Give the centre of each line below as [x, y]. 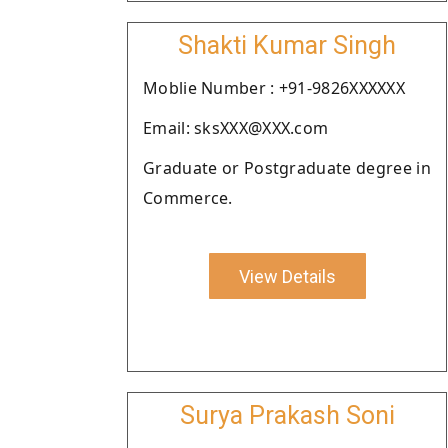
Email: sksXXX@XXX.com [236, 128]
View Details [287, 276]
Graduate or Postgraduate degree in [287, 168]
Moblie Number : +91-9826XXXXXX [274, 88]
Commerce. [188, 198]
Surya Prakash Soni [287, 415]
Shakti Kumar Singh [287, 45]
